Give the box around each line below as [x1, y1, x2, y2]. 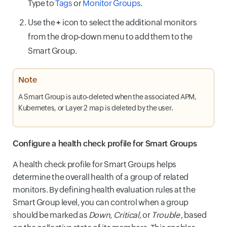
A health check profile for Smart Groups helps [13, 159, 176, 169]
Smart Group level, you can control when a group [13, 197, 189, 207]
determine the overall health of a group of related [13, 172, 189, 182]
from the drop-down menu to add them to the [28, 31, 193, 42]
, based [179, 210, 207, 220]
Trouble [150, 210, 180, 220]
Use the [28, 17, 57, 27]
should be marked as [13, 210, 89, 220]
